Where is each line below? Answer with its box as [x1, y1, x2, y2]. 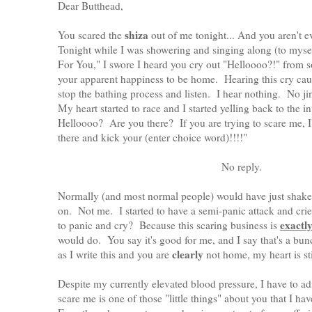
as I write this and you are [58, 247, 172, 262]
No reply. [221, 159, 262, 174]
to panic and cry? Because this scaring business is [58, 218, 280, 233]
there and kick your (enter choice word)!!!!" [58, 130, 247, 145]
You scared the [58, 28, 125, 42]
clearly [172, 247, 203, 263]
